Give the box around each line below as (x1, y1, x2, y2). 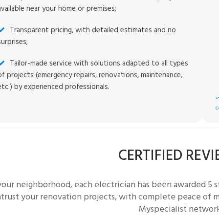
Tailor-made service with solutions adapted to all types (10, 58, 189, 68)
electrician (94, 178, 138, 191)
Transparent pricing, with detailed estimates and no (10, 25, 176, 35)
